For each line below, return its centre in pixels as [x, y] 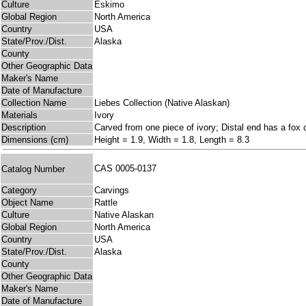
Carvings [112, 191]
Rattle [106, 203]
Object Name [27, 203]
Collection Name [34, 103]
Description [24, 128]
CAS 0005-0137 [128, 169]
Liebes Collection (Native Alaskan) [162, 103]
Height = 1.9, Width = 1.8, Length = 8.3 [172, 140]
